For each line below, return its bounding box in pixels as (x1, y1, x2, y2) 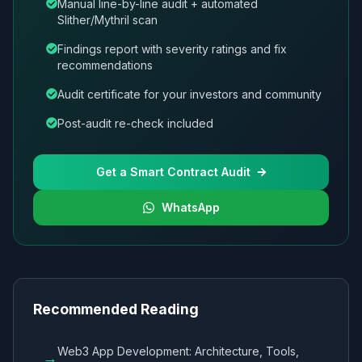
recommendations (57, 57, 153, 72)
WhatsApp (162, 200, 220, 214)
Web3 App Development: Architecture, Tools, (57, 343, 299, 358)
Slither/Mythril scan (57, 12, 158, 27)
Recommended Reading (33, 300, 199, 318)
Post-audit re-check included (57, 116, 213, 130)
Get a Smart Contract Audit (95, 164, 250, 179)
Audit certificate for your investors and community (57, 86, 322, 101)
